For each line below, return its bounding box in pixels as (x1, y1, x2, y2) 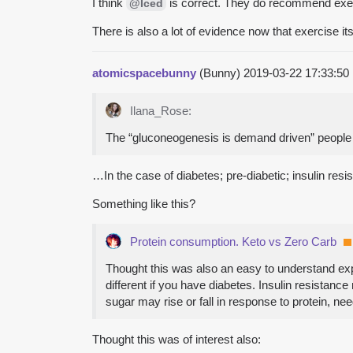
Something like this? (92, 196, 195, 210)
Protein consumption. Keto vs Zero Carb (130, 234, 336, 248)
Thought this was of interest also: (92, 332, 261, 346)
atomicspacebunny (92, 65, 196, 80)
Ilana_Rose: (127, 103, 191, 117)
